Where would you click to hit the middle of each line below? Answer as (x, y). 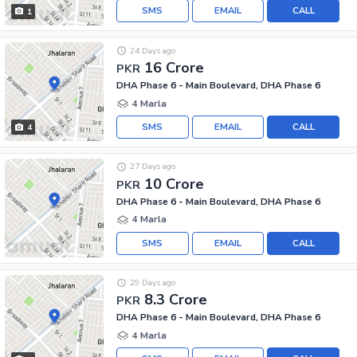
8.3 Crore (176, 300)
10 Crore (174, 184)
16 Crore (174, 68)
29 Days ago (152, 282)
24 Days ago (152, 50)
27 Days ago (152, 167)
